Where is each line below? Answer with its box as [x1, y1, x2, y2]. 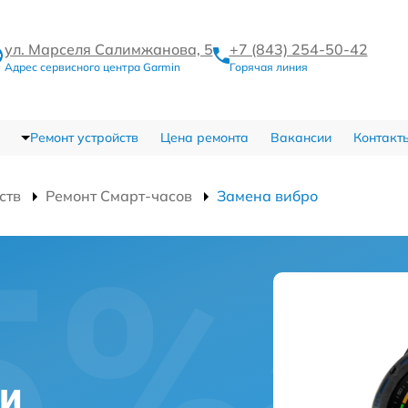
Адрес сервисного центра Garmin [4, 59, 180, 74]
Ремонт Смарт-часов [46, 187, 192, 205]
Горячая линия [229, 59, 308, 74]
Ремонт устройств [29, 129, 138, 146]
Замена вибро [217, 187, 318, 205]
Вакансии [270, 129, 331, 146]
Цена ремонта [159, 129, 249, 146]
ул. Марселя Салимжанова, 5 [4, 39, 213, 58]
